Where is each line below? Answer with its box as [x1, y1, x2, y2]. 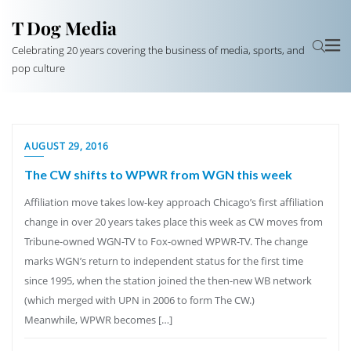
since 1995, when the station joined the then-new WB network [24, 273, 312, 288]
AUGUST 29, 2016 [24, 139, 109, 153]
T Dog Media [12, 16, 117, 40]
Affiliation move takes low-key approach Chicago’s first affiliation [24, 195, 324, 209]
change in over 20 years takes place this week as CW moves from [24, 215, 323, 229]
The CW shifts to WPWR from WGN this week [24, 167, 292, 182]
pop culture [12, 61, 65, 75]
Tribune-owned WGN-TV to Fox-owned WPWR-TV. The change [24, 234, 308, 248]
